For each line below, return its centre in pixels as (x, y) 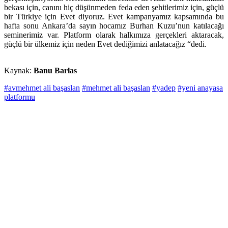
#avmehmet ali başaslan (42, 88)
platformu (20, 97)
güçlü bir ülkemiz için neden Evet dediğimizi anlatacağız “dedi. (105, 44)
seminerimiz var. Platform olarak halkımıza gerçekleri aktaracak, (114, 35)
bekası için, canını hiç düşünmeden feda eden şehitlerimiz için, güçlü (114, 8)
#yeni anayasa (200, 88)
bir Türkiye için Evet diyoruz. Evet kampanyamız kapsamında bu (114, 17)
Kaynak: (19, 71)
